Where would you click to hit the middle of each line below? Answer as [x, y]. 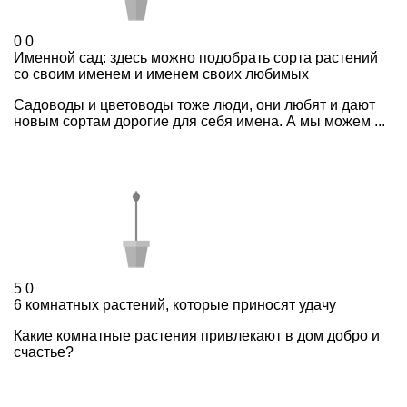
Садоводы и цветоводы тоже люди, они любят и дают [194, 105]
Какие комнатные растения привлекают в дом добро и [197, 336]
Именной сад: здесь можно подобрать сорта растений [196, 58]
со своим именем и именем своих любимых [161, 74]
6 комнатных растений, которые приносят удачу [175, 305]
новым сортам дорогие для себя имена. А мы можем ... [199, 121]
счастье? [47, 352]
